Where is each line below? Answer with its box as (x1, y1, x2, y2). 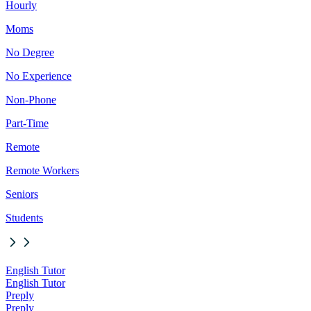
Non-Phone (6, 94, 56, 106)
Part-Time (6, 117, 49, 130)
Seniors (6, 188, 38, 201)
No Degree (6, 47, 54, 59)
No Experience (6, 70, 72, 83)
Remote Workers (6, 165, 79, 177)
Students (6, 212, 43, 224)
